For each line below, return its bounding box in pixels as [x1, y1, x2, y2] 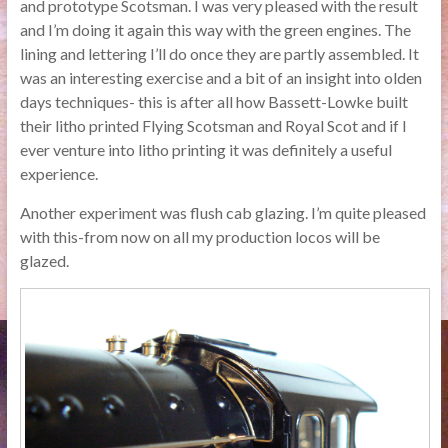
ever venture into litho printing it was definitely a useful [19, 139, 392, 159]
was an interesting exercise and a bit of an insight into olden [19, 67, 422, 87]
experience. [19, 163, 98, 183]
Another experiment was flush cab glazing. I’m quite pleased [19, 202, 426, 222]
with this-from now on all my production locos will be [19, 226, 380, 246]
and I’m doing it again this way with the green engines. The [19, 19, 411, 39]
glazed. [19, 250, 69, 270]
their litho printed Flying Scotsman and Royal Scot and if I [19, 115, 407, 135]
